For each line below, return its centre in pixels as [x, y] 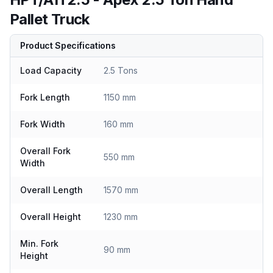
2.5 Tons [121, 70]
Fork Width [43, 124]
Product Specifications [68, 45]
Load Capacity [51, 70]
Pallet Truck [50, 19]
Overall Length [51, 190]
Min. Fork [39, 243]
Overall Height [51, 217]
